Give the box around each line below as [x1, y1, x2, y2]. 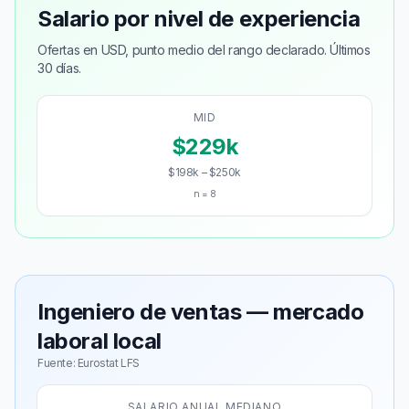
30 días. [37, 60, 81, 76]
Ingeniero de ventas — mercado [37, 299, 364, 325]
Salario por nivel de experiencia [37, 5, 361, 32]
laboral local [37, 328, 162, 354]
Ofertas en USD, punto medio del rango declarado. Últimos [37, 42, 371, 58]
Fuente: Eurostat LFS [37, 356, 140, 370]
